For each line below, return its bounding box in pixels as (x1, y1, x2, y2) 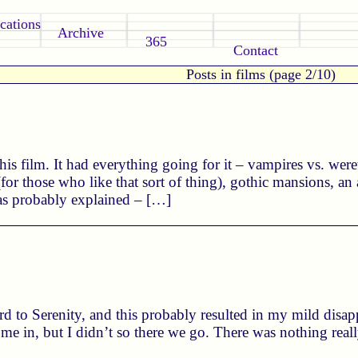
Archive (58, 25, 105, 41)
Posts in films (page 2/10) (185, 66, 336, 82)
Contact (233, 42, 279, 58)
